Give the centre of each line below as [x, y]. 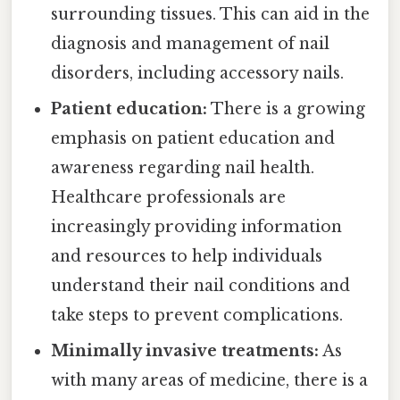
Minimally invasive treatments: [185, 351]
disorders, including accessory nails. [198, 74]
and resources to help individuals [187, 257]
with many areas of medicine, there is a [210, 381]
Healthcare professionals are [169, 198]
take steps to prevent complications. [197, 316]
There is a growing [287, 109]
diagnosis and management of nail [191, 44]
